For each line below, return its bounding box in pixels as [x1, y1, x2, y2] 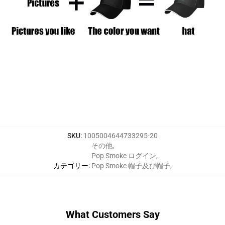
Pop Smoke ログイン [91, 151, 156, 160]
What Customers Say [65, 208, 160, 220]
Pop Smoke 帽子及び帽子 [91, 161, 170, 170]
